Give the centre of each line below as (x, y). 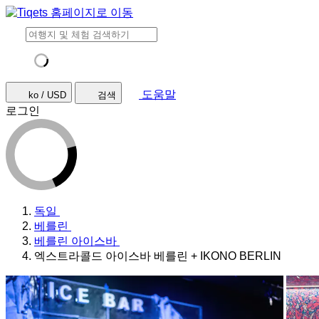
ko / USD (47, 95)
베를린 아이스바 (75, 241)
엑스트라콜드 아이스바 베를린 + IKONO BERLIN (158, 256)
